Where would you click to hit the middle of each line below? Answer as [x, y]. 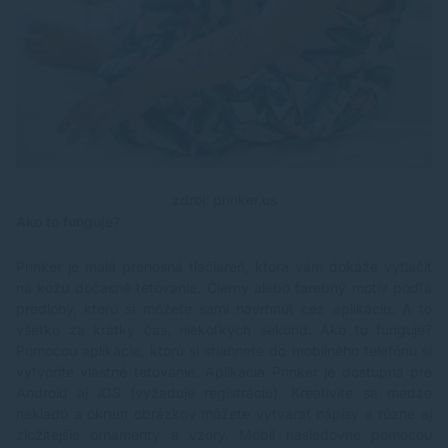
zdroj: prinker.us [224, 200]
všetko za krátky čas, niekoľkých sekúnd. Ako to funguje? [224, 330]
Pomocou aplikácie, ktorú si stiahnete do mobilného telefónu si [224, 351]
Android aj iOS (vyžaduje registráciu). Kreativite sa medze [224, 393]
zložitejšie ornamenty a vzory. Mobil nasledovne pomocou [224, 435]
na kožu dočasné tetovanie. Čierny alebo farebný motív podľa [224, 288]
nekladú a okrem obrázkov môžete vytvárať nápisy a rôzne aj [224, 414]
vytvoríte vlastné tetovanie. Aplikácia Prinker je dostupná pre [224, 372]
